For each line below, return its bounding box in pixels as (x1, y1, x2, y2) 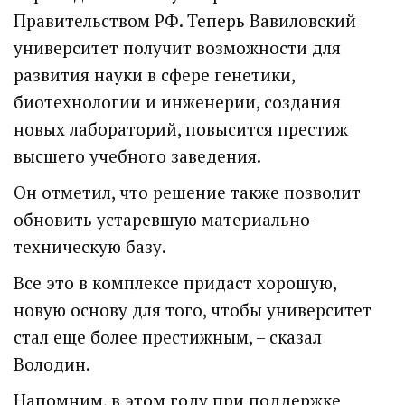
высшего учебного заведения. (14, 145, 261, 168)
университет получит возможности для (14, 36, 341, 60)
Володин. (14, 353, 90, 376)
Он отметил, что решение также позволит (14, 181, 361, 204)
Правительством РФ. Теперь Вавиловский (14, 9, 356, 33)
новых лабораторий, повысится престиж (14, 118, 348, 141)
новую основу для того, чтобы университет (14, 298, 372, 322)
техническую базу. (14, 235, 166, 259)
